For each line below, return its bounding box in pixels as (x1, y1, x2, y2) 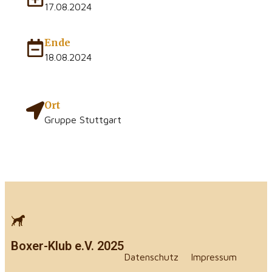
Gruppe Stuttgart (44, 114, 121, 125)
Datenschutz (124, 251, 178, 262)
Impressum (191, 251, 237, 262)
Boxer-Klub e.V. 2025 (11, 238, 124, 253)
